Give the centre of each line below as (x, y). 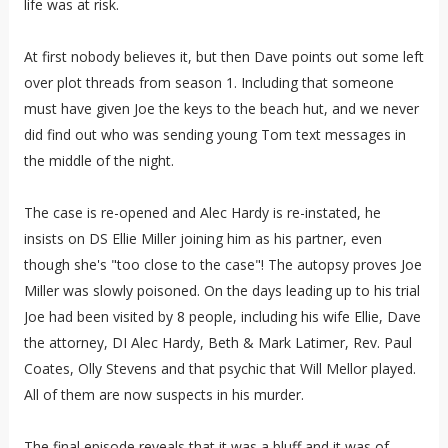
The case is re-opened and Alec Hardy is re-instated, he (202, 212)
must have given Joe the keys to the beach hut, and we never (221, 108)
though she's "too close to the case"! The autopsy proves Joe (222, 264)
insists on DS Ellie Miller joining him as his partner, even (202, 238)
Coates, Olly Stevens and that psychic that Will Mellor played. (219, 368)
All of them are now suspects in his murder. (163, 394)
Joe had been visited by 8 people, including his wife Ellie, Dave (222, 316)
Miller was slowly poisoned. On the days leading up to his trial (221, 290)
